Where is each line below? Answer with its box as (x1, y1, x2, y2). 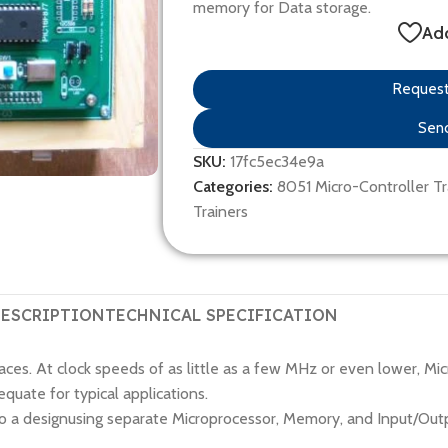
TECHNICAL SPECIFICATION (104, 304, 338, 325)
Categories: (193, 177, 273, 196)
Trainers (193, 202, 248, 221)
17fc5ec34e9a (230, 152, 324, 171)
